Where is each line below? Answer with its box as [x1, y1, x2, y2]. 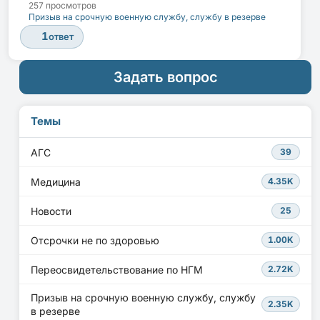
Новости [31, 204, 71, 217]
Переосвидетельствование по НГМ [31, 263, 203, 276]
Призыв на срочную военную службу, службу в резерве [29, 11, 266, 23]
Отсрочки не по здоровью [31, 234, 159, 246]
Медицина [31, 175, 81, 188]
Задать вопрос [113, 68, 218, 86]
